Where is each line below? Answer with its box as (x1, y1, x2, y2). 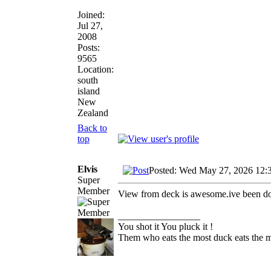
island (77, 85, 100, 96)
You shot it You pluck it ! (118, 221, 213, 232)
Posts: (77, 42, 100, 53)
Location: (77, 64, 114, 74)
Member (77, 185, 109, 196)
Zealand (77, 107, 108, 118)
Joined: (77, 9, 105, 20)
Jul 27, (77, 20, 103, 31)
